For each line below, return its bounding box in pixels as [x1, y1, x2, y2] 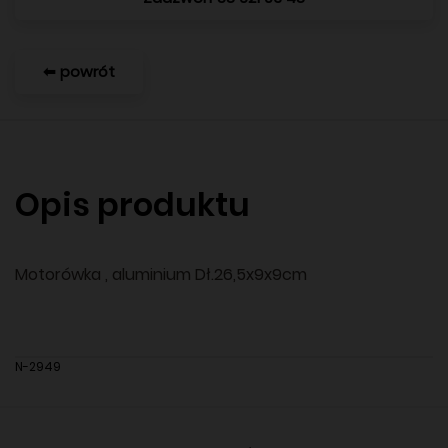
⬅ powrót [43, 60, 115, 82]
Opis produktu [15, 181, 250, 227]
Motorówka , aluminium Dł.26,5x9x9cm [15, 262, 307, 286]
